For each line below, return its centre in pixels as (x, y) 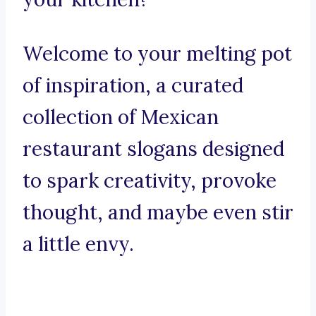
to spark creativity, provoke (150, 181)
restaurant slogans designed (153, 149)
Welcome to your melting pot (157, 54)
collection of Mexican (121, 117)
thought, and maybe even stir (158, 213)
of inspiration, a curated (133, 86)
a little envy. (78, 244)
